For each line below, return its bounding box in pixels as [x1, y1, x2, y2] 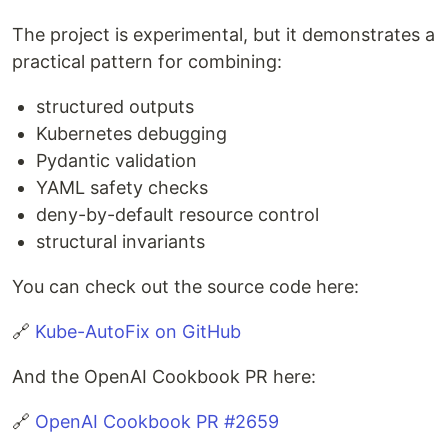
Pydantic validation [36, 149, 197, 171]
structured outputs [36, 95, 194, 117]
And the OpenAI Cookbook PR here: [12, 365, 316, 387]
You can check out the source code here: [12, 275, 359, 297]
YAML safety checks [36, 176, 208, 198]
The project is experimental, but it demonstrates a [12, 23, 435, 45]
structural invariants [36, 230, 205, 252]
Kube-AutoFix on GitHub [35, 320, 241, 342]
